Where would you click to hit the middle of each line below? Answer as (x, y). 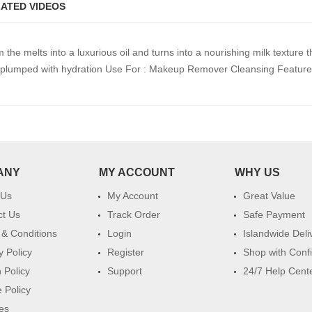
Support (124, 271)
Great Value (269, 196)
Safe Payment (274, 214)
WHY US (257, 172)
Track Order (133, 214)
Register (125, 252)
